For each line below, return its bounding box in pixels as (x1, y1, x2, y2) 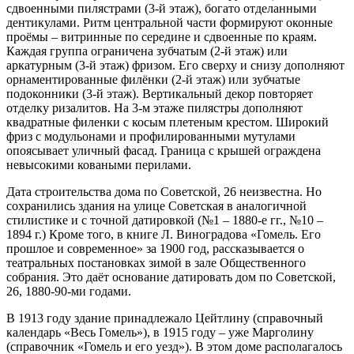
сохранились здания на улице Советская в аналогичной (6, 198, 307, 213)
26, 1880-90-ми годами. (6, 284, 131, 298)
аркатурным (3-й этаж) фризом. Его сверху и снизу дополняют (6, 58, 345, 72)
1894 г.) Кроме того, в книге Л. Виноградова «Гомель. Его (6, 227, 321, 241)
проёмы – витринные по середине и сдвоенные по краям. (6, 29, 317, 43)
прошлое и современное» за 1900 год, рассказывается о (6, 241, 304, 255)
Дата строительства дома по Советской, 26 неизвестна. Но (6, 184, 322, 198)
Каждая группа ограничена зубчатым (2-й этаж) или (6, 43, 288, 58)
